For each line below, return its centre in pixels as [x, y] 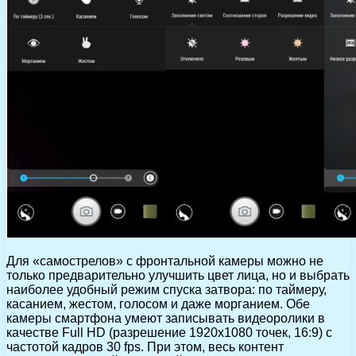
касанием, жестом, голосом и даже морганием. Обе [158, 304]
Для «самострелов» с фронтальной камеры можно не [165, 261]
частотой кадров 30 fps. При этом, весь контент [145, 346]
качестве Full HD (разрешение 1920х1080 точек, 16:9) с [169, 332]
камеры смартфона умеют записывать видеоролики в [166, 318]
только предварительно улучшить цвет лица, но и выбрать [178, 275]
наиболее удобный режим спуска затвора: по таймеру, [166, 289]
